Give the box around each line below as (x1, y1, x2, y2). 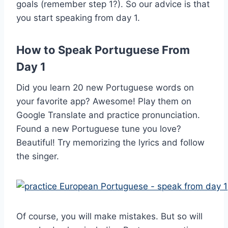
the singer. (16, 151, 62, 162)
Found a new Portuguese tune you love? (16, 124, 181, 134)
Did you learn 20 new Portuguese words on (16, 82, 194, 93)
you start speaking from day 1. (16, 13, 142, 23)
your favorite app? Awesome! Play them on (16, 96, 191, 107)
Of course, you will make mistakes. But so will (16, 211, 203, 222)
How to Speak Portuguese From (16, 43, 190, 57)
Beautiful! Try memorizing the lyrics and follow (16, 137, 205, 148)
